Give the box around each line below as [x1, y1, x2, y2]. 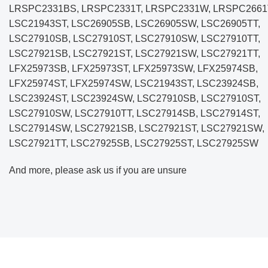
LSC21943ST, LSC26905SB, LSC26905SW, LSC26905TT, [9, 19, 260, 29]
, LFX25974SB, [193, 63, 258, 74]
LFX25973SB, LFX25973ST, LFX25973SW [9, 63, 193, 74]
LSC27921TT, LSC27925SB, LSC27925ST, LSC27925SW [9, 138, 258, 149]
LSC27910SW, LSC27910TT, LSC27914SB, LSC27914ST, [9, 108, 260, 119]
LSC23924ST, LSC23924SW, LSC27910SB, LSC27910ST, [9, 93, 261, 104]
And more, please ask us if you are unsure [9, 165, 187, 176]
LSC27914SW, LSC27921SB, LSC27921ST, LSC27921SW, [9, 123, 264, 134]
